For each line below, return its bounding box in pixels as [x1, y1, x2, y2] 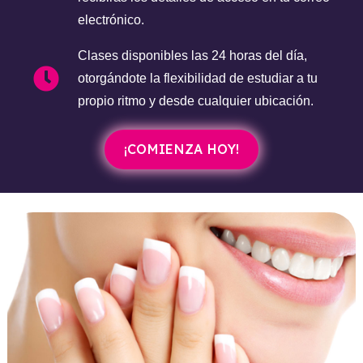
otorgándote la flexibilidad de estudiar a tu [77, 71, 318, 86]
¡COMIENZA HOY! [123, 141, 240, 158]
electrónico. [77, 13, 144, 28]
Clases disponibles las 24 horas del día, [77, 49, 307, 63]
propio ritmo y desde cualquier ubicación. [77, 94, 314, 109]
